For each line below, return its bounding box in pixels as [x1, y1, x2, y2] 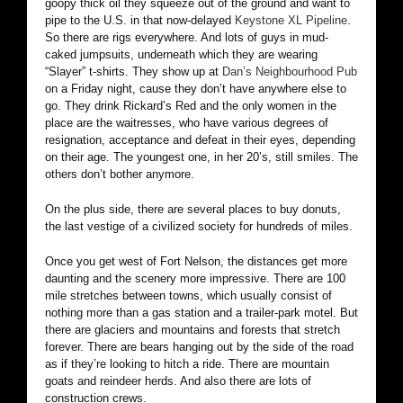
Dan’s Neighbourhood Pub [219, 65, 357, 79]
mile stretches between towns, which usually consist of [45, 289, 332, 303]
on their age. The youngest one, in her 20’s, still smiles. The [45, 150, 358, 165]
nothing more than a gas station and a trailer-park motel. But [45, 306, 358, 320]
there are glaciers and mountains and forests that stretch [45, 323, 340, 337]
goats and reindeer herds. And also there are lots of [45, 374, 311, 389]
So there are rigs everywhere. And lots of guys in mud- [45, 31, 328, 45]
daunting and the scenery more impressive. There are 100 [45, 272, 345, 286]
